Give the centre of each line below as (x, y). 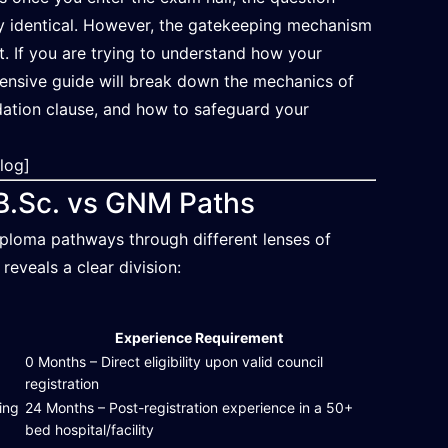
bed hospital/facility (90, 429)
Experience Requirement (199, 337)
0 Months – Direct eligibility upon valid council (174, 361)
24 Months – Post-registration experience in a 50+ (189, 407)
